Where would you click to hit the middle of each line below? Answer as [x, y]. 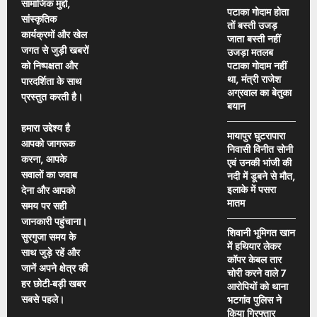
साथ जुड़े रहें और [51, 252]
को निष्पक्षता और [50, 65]
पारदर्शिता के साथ [51, 81]
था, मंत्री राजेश [254, 79]
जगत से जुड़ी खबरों [55, 50]
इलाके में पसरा [252, 189]
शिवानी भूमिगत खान [261, 232]
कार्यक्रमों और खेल [54, 34]
